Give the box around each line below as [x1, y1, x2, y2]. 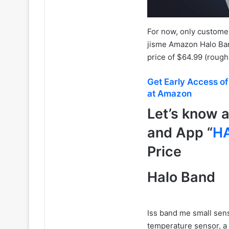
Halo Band [147, 169, 215, 186]
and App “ [147, 124, 213, 141]
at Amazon [147, 88, 192, 99]
